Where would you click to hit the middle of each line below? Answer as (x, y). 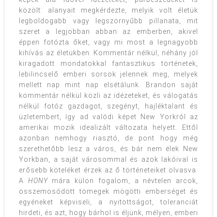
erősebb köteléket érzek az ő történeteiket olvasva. (108, 170)
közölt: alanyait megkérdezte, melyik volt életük (108, 10)
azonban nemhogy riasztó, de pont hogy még (108, 138)
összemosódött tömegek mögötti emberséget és (108, 192)
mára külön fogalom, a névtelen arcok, (123, 181)
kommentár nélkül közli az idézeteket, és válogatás (108, 96)
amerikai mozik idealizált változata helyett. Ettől (108, 128)
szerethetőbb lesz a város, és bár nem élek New (108, 149)
